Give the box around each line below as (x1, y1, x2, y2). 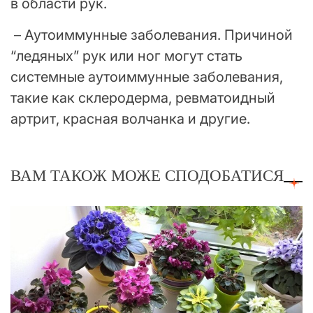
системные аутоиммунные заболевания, (10, 68, 283, 85)
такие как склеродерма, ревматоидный (10, 89, 275, 106)
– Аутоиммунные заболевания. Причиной (10, 26, 293, 43)
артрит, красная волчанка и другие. (10, 110, 250, 127)
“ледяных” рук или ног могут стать (10, 47, 242, 64)
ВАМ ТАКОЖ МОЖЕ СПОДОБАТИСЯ (10, 163, 284, 187)
